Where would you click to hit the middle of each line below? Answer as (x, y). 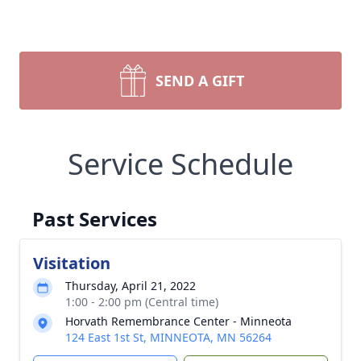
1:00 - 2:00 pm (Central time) (142, 301)
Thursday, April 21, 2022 (131, 285)
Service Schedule (180, 164)
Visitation (72, 263)
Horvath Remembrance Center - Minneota (178, 321)
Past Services (95, 218)
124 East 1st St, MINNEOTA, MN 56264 (168, 337)
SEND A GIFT (200, 80)
